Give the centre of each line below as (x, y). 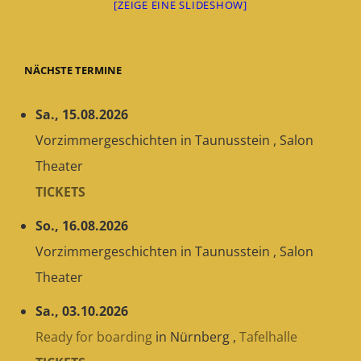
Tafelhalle (269, 337)
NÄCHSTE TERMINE (73, 70)
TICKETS (61, 192)
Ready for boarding (94, 337)
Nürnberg (200, 337)
